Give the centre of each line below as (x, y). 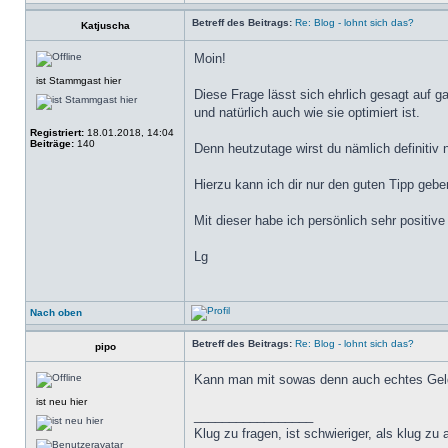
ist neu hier (61, 401)
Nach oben (56, 312)
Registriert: (57, 132)
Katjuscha (105, 25)
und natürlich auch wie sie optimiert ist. (307, 112)
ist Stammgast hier (78, 80)
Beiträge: (52, 143)
